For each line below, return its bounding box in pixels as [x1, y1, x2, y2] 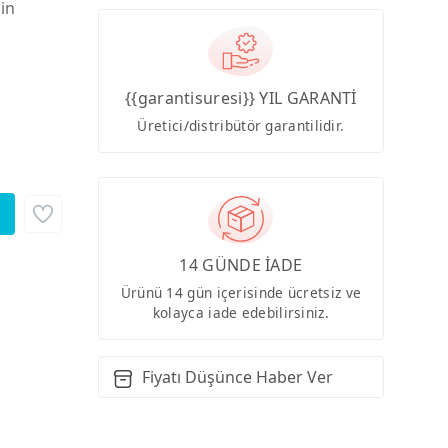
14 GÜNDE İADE [179, 254, 303, 277]
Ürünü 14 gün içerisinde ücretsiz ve [120, 283, 362, 303]
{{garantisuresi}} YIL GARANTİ [125, 86, 357, 109]
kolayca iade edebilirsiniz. [152, 303, 329, 323]
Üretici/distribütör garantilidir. [137, 115, 345, 135]
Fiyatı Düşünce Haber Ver [141, 366, 333, 389]
